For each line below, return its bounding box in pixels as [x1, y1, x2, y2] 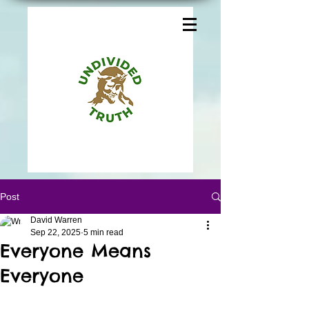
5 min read [83, 228, 123, 237]
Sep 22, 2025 [30, 228, 81, 237]
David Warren [30, 215, 82, 225]
